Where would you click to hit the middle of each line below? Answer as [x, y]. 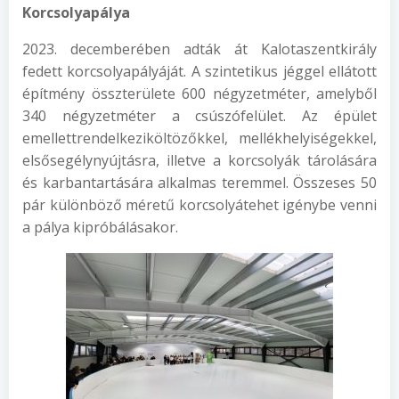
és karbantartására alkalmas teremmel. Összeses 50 [199, 183]
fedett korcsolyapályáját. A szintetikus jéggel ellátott [199, 71]
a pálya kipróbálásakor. [100, 227]
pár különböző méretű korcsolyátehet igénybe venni [199, 205]
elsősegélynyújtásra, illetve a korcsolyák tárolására [199, 160]
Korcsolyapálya [76, 12]
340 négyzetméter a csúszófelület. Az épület [199, 116]
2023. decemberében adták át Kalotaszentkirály [199, 49]
